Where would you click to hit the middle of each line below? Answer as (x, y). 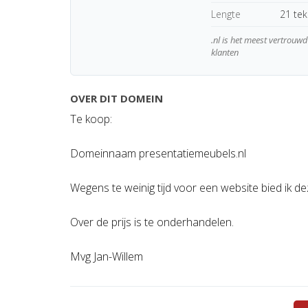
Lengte (226, 14)
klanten (225, 52)
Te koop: (91, 119)
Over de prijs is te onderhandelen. (152, 222)
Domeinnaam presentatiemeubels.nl (158, 153)
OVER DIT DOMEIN (117, 98)
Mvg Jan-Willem (107, 256)
